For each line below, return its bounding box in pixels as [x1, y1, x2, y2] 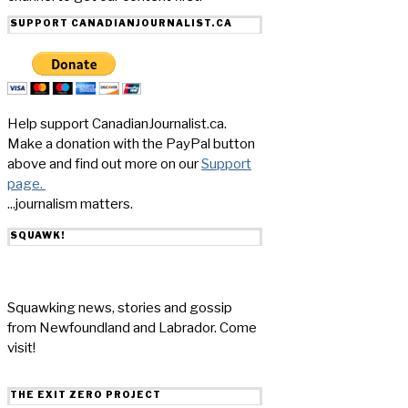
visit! [7, 340, 36, 357]
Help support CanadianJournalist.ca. [7, 116, 227, 133]
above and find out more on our [7, 156, 201, 173]
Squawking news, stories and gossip [7, 300, 232, 317]
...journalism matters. [7, 196, 133, 213]
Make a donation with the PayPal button [7, 136, 255, 153]
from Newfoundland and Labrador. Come [7, 320, 257, 337]
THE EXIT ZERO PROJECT [10, 389, 161, 401]
